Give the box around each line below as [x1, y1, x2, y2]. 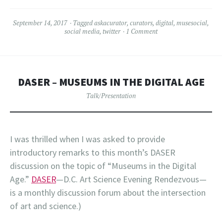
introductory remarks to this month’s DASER [10, 147, 175, 159]
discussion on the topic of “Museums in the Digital [10, 160, 196, 172]
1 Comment [126, 27, 158, 36]
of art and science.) [10, 200, 81, 212]
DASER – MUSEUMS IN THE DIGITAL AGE [17, 75, 205, 89]
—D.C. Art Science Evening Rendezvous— [56, 173, 207, 185]
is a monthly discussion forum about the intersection [10, 187, 206, 199]
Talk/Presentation [86, 91, 136, 101]
